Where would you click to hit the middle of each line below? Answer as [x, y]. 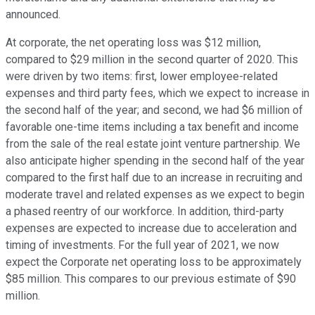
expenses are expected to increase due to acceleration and [151, 229]
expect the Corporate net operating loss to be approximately [154, 262]
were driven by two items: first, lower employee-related [142, 77]
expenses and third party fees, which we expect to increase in [157, 94]
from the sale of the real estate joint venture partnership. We [153, 144]
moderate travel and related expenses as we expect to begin [155, 195]
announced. [33, 15]
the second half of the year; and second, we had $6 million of [154, 110]
